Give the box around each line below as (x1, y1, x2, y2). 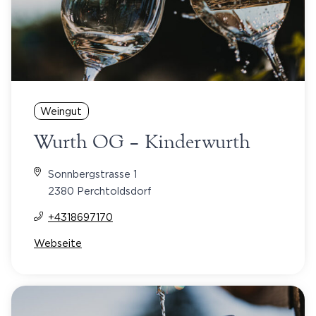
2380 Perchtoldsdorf (48, 185, 152, 196)
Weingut (40, 105, 83, 116)
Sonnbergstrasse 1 (48, 168, 137, 179)
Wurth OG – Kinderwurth (34, 129, 250, 154)
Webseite (34, 237, 82, 248)
